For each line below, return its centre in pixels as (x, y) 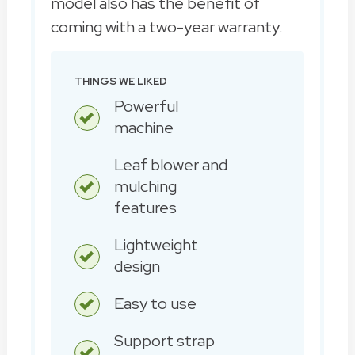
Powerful (146, 106)
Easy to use (155, 303)
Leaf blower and (170, 164)
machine (143, 127)
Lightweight (156, 244)
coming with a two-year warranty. (166, 27)
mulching (145, 186)
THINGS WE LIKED (120, 81)
